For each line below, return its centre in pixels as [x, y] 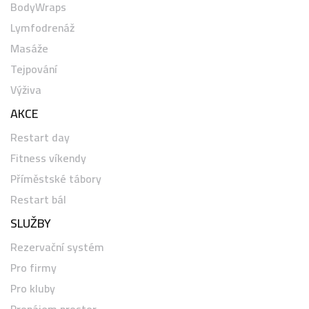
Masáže [29, 48]
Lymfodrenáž [42, 27]
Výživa [26, 89]
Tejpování [34, 69]
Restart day [40, 137]
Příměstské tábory [56, 178]
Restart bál [38, 199]
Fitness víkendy [48, 158]
